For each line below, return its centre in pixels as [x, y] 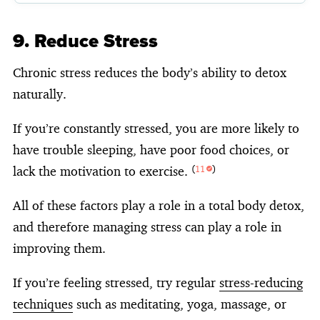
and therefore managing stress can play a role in [147, 226]
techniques [43, 303]
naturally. [40, 93]
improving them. [59, 247]
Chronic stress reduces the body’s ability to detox [150, 72]
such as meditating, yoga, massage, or [180, 303]
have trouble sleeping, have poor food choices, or [151, 149]
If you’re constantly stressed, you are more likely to [156, 127]
